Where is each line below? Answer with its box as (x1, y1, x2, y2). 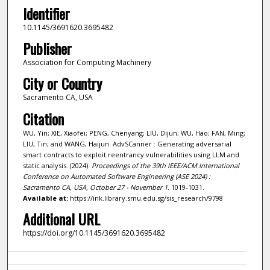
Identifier (22, 2, 70, 24)
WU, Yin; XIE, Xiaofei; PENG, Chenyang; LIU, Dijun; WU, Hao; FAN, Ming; (22, 128, 245, 137)
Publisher (22, 37, 72, 60)
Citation (22, 107, 64, 130)
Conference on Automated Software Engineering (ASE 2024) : (22, 171, 210, 181)
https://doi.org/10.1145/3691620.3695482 (22, 227, 165, 238)
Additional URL (22, 207, 100, 230)
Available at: (22, 193, 68, 202)
